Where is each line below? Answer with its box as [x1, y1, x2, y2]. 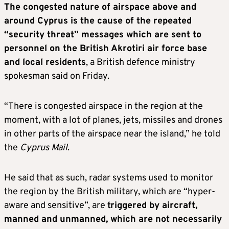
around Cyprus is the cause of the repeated [4, 15, 192, 27]
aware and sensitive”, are [4, 200, 107, 212]
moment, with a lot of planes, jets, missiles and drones [4, 114, 222, 126]
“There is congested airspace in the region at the [4, 101, 203, 112]
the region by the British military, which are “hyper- [4, 186, 215, 198]
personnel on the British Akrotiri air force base [4, 43, 207, 55]
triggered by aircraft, [107, 200, 197, 212]
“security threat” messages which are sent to [4, 29, 201, 41]
